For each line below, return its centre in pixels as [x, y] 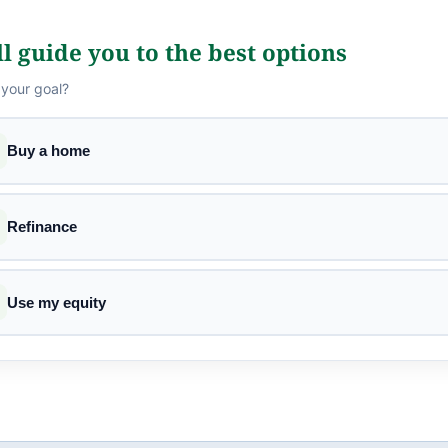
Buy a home [48, 151]
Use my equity [56, 302]
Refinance [41, 227]
